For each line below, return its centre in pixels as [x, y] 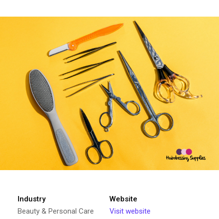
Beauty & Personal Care [56, 211]
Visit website [130, 211]
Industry [32, 199]
